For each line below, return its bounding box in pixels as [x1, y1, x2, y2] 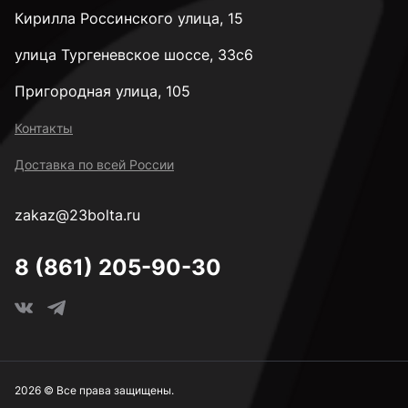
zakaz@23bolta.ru [15, 206, 140, 225]
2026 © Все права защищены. [15, 383, 174, 398]
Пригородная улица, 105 [15, 82, 190, 101]
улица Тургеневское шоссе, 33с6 [15, 46, 253, 65]
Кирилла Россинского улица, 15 [15, 9, 243, 28]
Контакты [15, 120, 73, 137]
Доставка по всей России [15, 157, 174, 173]
